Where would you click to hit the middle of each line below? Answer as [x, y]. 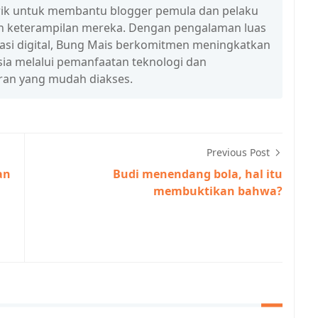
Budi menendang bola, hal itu [198, 174]
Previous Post [240, 152]
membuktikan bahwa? [218, 191]
